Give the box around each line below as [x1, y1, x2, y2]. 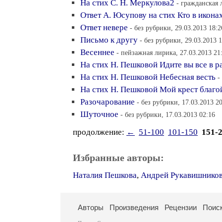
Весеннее [80, 48, 114, 57]
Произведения [110, 203, 159, 212]
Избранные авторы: [73, 152, 164, 163]
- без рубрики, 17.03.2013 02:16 [120, 111, 215, 118]
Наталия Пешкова [73, 170, 137, 180]
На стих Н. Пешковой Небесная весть [80, 72, 216, 82]
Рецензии [165, 203, 197, 212]
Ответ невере [80, 23, 128, 32]
